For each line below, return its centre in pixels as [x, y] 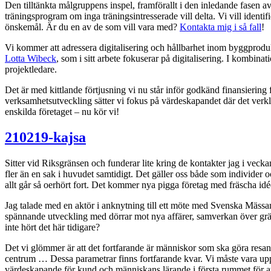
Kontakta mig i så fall [220, 27]
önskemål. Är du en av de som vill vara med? [92, 27]
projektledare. [31, 69]
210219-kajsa [45, 137]
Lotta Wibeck [31, 58]
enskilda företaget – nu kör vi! [62, 111]
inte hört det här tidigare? [52, 227]
